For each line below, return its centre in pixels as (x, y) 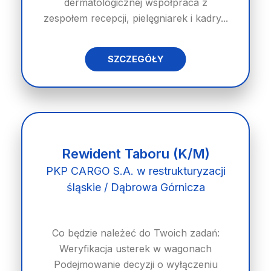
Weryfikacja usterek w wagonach (135, 249)
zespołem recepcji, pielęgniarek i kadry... (135, 18)
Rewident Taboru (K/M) (135, 154)
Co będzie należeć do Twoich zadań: (135, 233)
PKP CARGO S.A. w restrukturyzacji (135, 171)
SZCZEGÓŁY (135, 59)
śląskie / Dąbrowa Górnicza (135, 187)
